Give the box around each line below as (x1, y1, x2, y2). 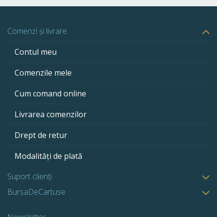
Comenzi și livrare (7, 26, 67, 37)
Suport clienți (7, 171, 52, 182)
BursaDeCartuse (7, 186, 65, 198)
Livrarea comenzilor (15, 109, 87, 120)
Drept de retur (15, 130, 67, 141)
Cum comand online (15, 88, 86, 99)
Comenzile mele (15, 67, 72, 78)
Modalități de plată (15, 151, 82, 162)
